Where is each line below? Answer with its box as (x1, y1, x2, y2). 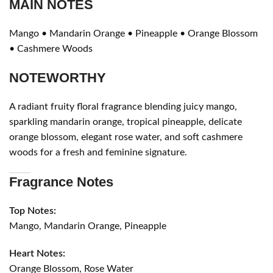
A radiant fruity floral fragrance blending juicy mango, (9, 101, 238, 112)
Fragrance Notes (9, 174, 114, 190)
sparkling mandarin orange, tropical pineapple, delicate (9, 116, 243, 127)
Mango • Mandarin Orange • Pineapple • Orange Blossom (9, 28, 258, 38)
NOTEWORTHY (9, 69, 107, 85)
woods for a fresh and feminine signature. (9, 147, 188, 157)
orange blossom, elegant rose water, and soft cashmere (9, 132, 243, 142)
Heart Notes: (9, 248, 66, 258)
